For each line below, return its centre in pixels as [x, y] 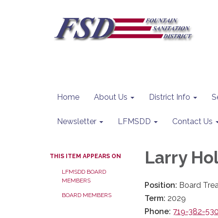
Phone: [159, 211]
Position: [162, 185]
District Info [170, 97]
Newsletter [77, 121]
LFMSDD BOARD [84, 172]
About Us [111, 97]
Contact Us [192, 121]
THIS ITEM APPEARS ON [85, 156]
